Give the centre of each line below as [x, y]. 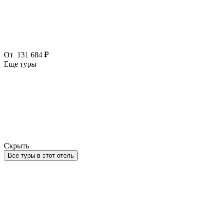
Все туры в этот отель [41, 155]
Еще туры [20, 64]
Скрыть [17, 145]
